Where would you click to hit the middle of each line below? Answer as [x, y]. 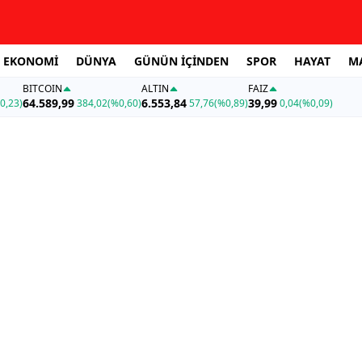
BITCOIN [42, 89]
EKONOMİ [31, 61]
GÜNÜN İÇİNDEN [181, 61]
